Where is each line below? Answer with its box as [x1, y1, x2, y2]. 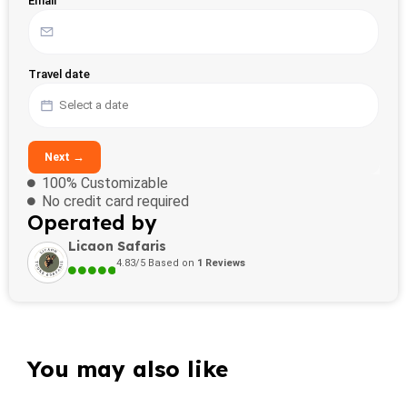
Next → [45, 149, 84, 164]
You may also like [27, 354, 228, 382]
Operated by [27, 209, 156, 235]
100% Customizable [42, 174, 169, 192]
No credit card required [42, 192, 190, 210]
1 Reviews [197, 256, 246, 269]
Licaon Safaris [68, 237, 167, 254]
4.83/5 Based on [116, 256, 198, 269]
